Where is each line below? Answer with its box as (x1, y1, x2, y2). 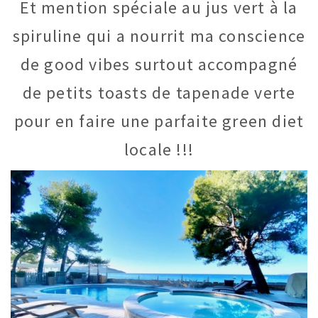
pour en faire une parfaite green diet (13, 110, 305, 133)
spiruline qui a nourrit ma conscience (12, 25, 306, 48)
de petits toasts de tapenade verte (22, 82, 296, 104)
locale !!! (124, 138, 194, 161)
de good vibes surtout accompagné (20, 53, 298, 76)
